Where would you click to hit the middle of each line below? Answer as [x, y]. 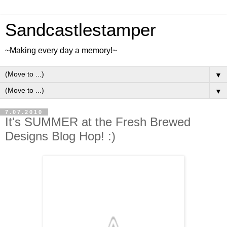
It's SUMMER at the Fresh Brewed [98, 122]
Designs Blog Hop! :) [60, 136]
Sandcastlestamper [81, 30]
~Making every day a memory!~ [61, 50]
